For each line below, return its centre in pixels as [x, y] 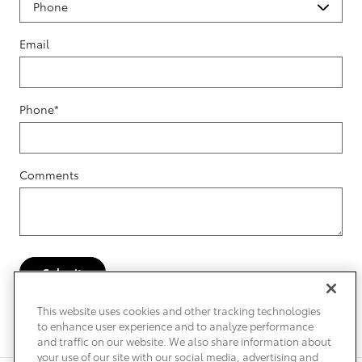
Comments [49, 175]
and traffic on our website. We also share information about [184, 341]
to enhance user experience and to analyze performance [175, 326]
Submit [63, 272]
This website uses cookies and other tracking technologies [179, 310]
